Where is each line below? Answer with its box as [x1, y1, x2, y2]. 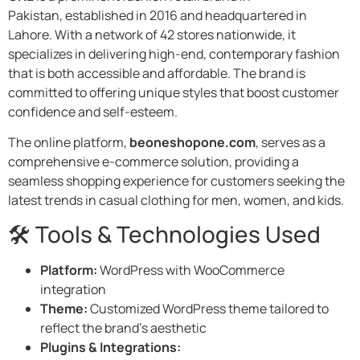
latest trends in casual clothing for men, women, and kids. [8, 190, 344, 209]
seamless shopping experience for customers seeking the [8, 171, 345, 190]
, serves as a [256, 133, 325, 151]
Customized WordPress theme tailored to [88, 300, 329, 318]
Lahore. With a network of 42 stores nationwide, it [8, 25, 296, 43]
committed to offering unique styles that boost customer [8, 83, 339, 101]
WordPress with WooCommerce [97, 261, 284, 280]
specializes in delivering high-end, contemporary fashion [8, 44, 340, 63]
